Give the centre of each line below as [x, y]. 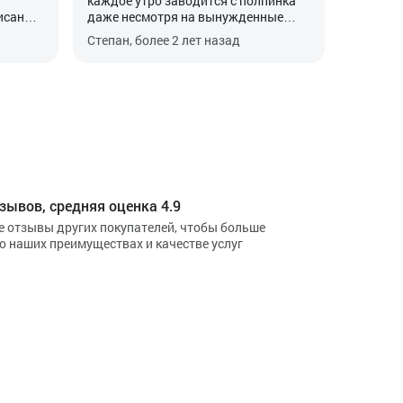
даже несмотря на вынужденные [185, 17]
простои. [113, 33]
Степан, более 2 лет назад [163, 40]
